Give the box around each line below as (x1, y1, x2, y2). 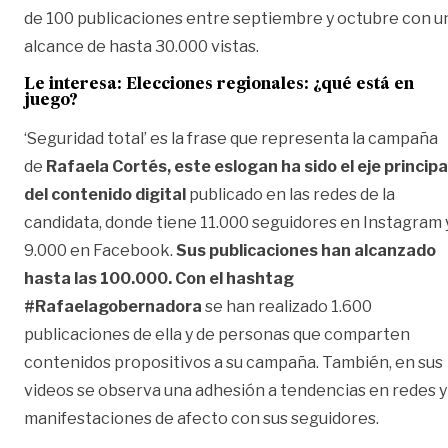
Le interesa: (24, 76, 126, 93)
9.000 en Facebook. (24, 240, 176, 260)
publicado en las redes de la (186, 184, 395, 204)
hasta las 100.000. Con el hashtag (24, 268, 294, 288)
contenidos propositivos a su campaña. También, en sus (24, 352, 443, 372)
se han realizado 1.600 (202, 296, 372, 316)
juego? (24, 92, 78, 109)
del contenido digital (24, 184, 186, 204)
